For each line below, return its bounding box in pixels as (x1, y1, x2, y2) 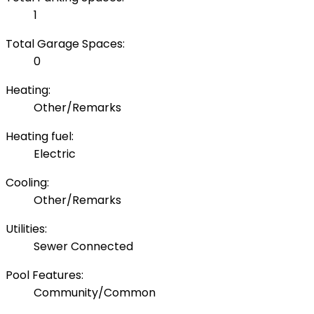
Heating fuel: (6, 128, 74, 145)
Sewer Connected (34, 238, 133, 255)
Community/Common (34, 285, 156, 301)
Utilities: (6, 221, 47, 238)
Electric (34, 146, 76, 163)
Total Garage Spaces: (6, 36, 125, 53)
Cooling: (6, 175, 49, 191)
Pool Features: (6, 267, 83, 284)
